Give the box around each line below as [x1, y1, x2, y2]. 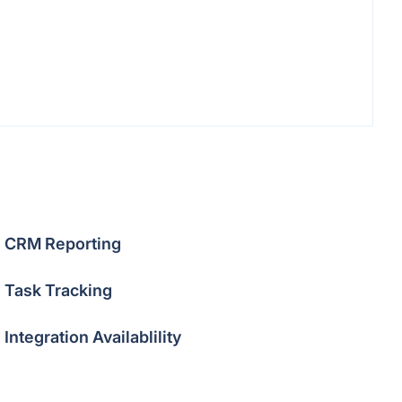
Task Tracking [4, 281, 113, 300]
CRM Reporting [4, 234, 122, 253]
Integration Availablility [4, 328, 182, 346]
